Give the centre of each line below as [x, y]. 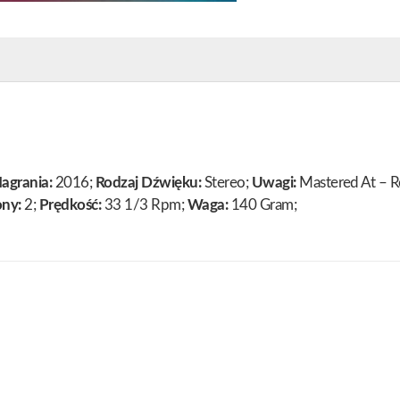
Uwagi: [274, 183]
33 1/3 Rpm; [144, 205]
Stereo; [226, 183]
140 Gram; [262, 205]
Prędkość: [70, 205]
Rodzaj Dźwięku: [148, 183]
